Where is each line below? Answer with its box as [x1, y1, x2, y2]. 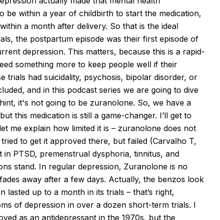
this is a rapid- [150, 46, 205, 56]
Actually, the [109, 174, 155, 184]
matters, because [86, 46, 150, 56]
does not [161, 123, 196, 133]
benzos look [155, 174, 204, 184]
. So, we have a [133, 97, 191, 108]
